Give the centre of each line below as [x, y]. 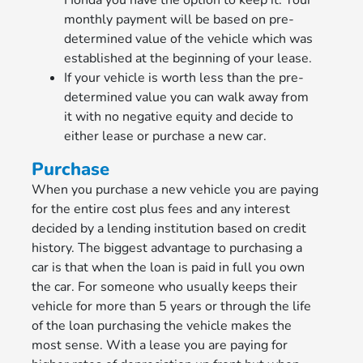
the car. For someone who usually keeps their [165, 287]
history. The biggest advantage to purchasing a [167, 248]
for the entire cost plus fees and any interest [161, 209]
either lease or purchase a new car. [166, 137]
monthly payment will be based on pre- [179, 20]
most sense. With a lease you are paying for [160, 346]
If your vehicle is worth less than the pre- [184, 78]
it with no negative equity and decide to [179, 117]
